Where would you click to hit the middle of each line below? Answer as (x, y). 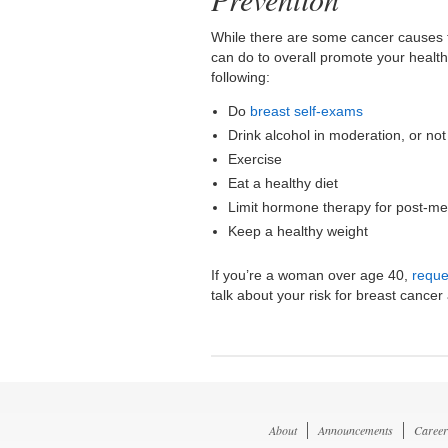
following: (241, 77)
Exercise (255, 159)
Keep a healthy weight (298, 231)
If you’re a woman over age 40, (312, 275)
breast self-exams (307, 111)
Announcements (356, 430)
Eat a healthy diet (283, 183)
